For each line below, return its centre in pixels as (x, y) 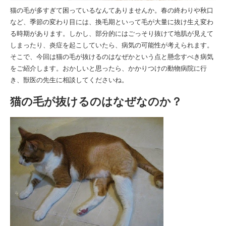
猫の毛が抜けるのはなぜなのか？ (96, 102)
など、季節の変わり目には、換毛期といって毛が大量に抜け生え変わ (112, 22)
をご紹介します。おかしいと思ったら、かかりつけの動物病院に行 (108, 68)
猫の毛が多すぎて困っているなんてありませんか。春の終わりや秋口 (112, 10)
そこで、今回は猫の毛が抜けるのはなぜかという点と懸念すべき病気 (112, 57)
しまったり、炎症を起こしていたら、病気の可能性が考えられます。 (112, 45)
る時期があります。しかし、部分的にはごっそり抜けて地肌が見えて (112, 34)
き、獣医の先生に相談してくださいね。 (69, 80)
